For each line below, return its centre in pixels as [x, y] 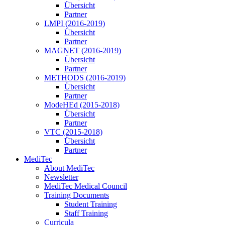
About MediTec [69, 168]
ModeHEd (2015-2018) [82, 105]
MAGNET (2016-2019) [83, 51]
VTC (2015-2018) [73, 132]
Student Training [91, 204]
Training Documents [77, 195]
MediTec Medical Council [86, 186]
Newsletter [61, 177]
